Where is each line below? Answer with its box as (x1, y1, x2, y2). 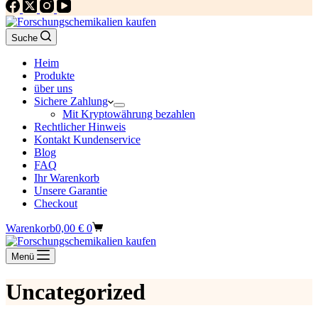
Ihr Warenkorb (34, 172, 99, 184)
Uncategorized (6, 279, 146, 305)
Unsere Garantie (34, 185, 107, 197)
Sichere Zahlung (34, 95, 108, 107)
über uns (34, 82, 72, 94)
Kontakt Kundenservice (34, 133, 141, 146)
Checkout (34, 197, 77, 209)
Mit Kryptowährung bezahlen (62, 108, 195, 120)
